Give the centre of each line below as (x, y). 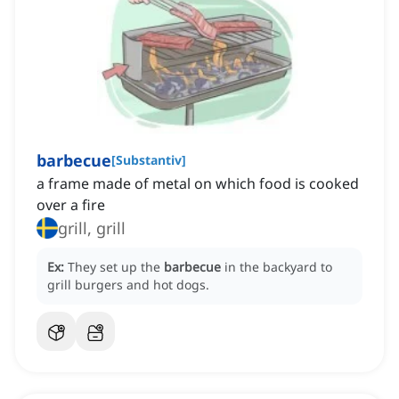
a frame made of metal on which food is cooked (198, 184)
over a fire (71, 205)
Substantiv (149, 160)
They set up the (116, 267)
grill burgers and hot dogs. (128, 285)
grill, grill (92, 228)
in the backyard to (278, 267)
